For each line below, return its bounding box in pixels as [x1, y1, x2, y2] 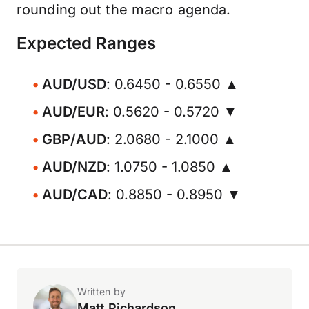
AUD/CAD [42, 186, 108, 203]
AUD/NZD [42, 159, 106, 175]
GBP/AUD [42, 131, 106, 148]
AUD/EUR [42, 103, 105, 120]
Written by [77, 286, 126, 297]
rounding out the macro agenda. [17, 1, 231, 18]
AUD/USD [42, 76, 106, 92]
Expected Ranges [17, 33, 156, 53]
